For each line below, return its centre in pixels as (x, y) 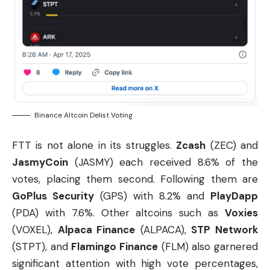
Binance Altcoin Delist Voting (83, 115)
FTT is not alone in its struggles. (94, 145)
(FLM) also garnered (208, 246)
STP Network (225, 229)
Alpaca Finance (96, 229)
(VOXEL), (35, 229)
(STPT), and (42, 246)
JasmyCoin (40, 162)
